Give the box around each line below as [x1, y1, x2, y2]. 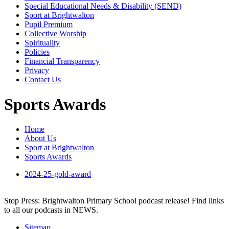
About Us [25, 134, 56, 143]
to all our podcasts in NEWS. [4, 205, 98, 215]
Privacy [25, 65, 49, 75]
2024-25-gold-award [25, 170, 91, 179]
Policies [25, 47, 50, 56]
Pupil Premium [25, 19, 73, 29]
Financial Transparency [25, 56, 100, 65]
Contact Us [25, 75, 61, 84]
